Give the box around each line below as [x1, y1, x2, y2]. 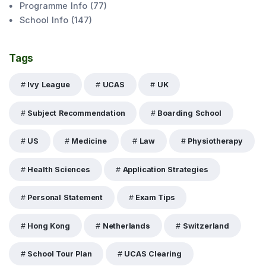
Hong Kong [27, 221, 70, 230]
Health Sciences [27, 164, 90, 174]
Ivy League [27, 80, 70, 90]
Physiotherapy [188, 137, 243, 146]
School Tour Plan [27, 249, 92, 259]
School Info [20, 14, 68, 25]
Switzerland [182, 221, 229, 230]
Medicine [71, 137, 107, 146]
